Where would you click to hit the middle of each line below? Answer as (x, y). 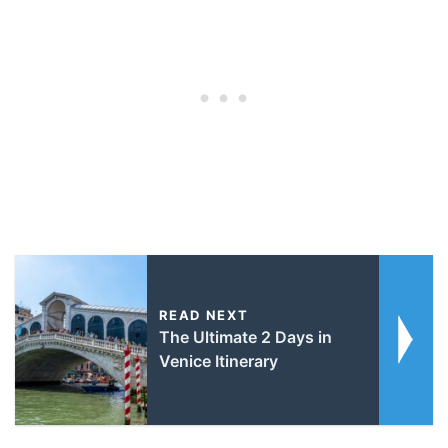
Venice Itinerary (218, 360)
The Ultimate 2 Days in (245, 336)
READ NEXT (203, 314)
